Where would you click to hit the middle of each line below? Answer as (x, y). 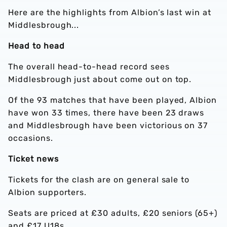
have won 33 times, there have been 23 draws (106, 113)
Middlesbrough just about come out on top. (100, 80)
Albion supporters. (48, 193)
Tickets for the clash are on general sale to (99, 180)
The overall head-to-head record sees (89, 67)
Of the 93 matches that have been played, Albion (113, 100)
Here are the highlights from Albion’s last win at (110, 13)
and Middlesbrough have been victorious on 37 (108, 126)
